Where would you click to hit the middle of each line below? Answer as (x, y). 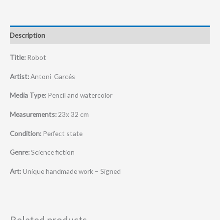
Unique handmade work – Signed (71, 171)
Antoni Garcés (52, 76)
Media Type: (29, 95)
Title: (18, 57)
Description (27, 35)
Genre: (20, 152)
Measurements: (33, 114)
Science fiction (52, 152)
